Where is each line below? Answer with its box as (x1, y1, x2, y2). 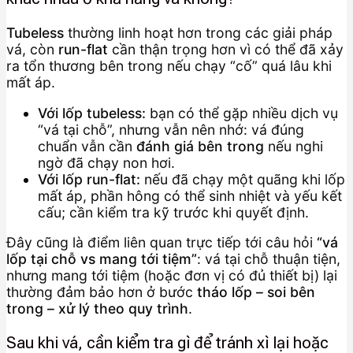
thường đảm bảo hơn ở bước (6, 284, 197, 301)
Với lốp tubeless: (38, 104, 146, 121)
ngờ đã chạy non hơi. (38, 154, 175, 171)
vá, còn (6, 40, 58, 58)
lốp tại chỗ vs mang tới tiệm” (6, 251, 197, 268)
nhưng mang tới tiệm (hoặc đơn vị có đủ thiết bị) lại (6, 267, 337, 284)
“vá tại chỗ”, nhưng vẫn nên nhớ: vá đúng (38, 121, 304, 138)
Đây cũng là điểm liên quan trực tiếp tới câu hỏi (6, 234, 317, 251)
